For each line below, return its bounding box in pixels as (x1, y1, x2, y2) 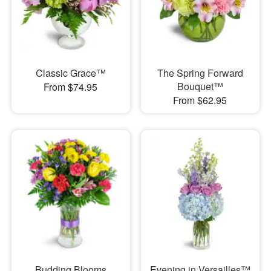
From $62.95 (173, 93, 227, 107)
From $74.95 (44, 79, 98, 94)
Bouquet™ (177, 79, 223, 93)
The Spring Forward (157, 65, 243, 80)
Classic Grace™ (35, 65, 106, 80)
